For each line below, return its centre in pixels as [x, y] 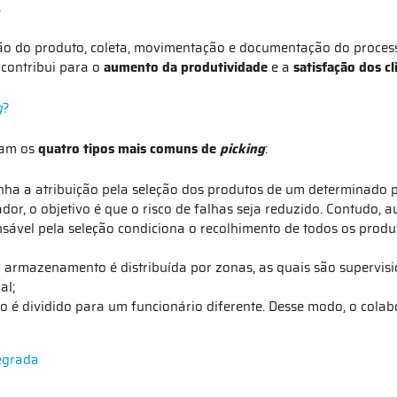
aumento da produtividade [186, 67]
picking [242, 149]
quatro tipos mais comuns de [127, 149]
